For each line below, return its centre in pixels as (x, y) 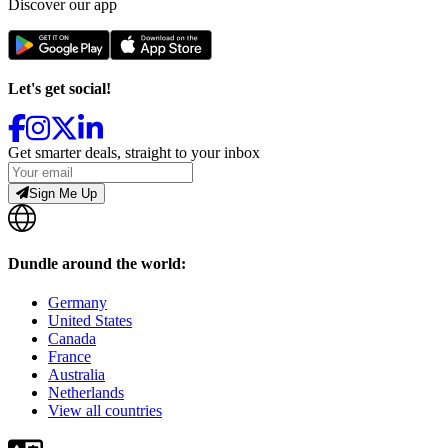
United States (90, 321)
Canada (72, 339)
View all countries (105, 411)
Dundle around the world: (97, 264)
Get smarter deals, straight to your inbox (134, 152)
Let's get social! (59, 88)
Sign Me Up (63, 193)
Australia (76, 375)
